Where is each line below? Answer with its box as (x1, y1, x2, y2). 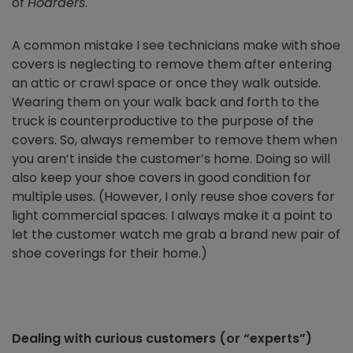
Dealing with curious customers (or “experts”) (12, 329, 312, 348)
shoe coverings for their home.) (12, 244, 207, 263)
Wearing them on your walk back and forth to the (12, 93, 319, 112)
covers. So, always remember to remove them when (12, 131, 337, 150)
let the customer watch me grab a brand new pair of (12, 225, 340, 244)
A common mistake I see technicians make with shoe (12, 36, 340, 55)
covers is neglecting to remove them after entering (12, 55, 332, 74)
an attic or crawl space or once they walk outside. (12, 74, 321, 93)
